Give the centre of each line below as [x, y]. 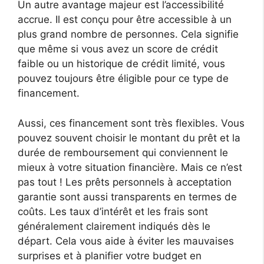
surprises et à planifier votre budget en [110, 255]
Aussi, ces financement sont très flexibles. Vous [131, 123]
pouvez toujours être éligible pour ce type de [123, 78]
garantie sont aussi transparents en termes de [127, 197]
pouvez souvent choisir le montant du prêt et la [129, 138]
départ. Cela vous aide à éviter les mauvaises [126, 241]
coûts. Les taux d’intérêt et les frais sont [113, 211]
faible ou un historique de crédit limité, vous [121, 64]
